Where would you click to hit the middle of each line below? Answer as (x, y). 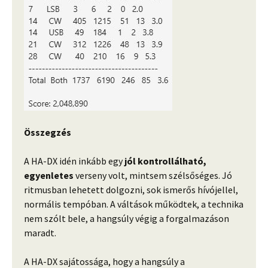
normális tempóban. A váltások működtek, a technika (134, 204)
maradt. (40, 233)
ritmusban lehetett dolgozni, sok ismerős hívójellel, (131, 190)
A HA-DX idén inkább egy (74, 161)
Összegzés (48, 133)
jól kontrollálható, (165, 161)
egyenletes (49, 176)
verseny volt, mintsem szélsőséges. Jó (153, 176)
